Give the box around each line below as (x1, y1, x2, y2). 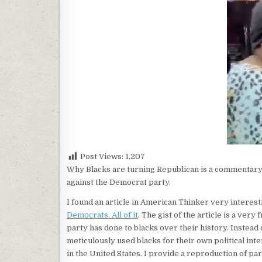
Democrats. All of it (67, 211, 138, 220)
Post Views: (80, 152, 123, 161)
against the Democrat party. (67, 178, 171, 187)
